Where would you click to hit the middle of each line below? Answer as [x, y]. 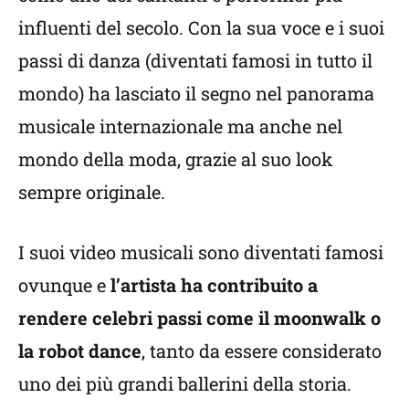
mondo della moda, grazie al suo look [176, 158]
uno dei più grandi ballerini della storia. [185, 383]
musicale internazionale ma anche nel [180, 126]
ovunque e [64, 284]
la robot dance [80, 350]
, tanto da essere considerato [262, 350]
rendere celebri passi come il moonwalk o [199, 317]
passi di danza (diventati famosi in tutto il [195, 60]
